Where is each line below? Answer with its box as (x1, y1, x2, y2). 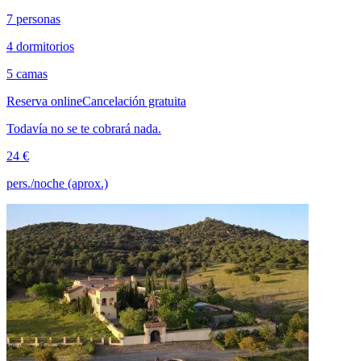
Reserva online (6, 93, 82, 108)
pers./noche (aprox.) (6, 176, 108, 190)
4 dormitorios (6, 39, 74, 53)
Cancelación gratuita (82, 93, 186, 108)
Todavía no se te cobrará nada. (6, 121, 161, 135)
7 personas (6, 11, 60, 26)
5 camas (6, 66, 48, 81)
